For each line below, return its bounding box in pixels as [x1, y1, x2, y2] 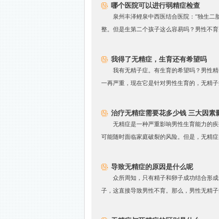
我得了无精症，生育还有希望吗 [111, 56, 207, 63]
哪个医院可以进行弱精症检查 [111, 2, 200, 9]
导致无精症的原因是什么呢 [111, 163, 193, 171]
